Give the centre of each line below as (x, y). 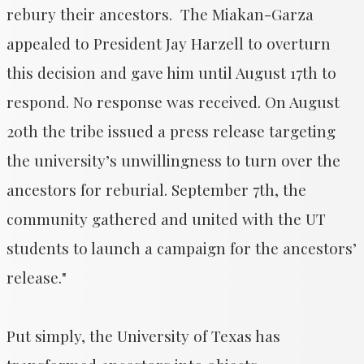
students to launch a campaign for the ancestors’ (182, 248)
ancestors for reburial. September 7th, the (156, 189)
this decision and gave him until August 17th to (171, 72)
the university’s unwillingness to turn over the (173, 160)
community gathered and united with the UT (166, 219)
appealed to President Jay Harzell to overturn (169, 43)
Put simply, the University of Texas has (143, 336)
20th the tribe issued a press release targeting (171, 131)
